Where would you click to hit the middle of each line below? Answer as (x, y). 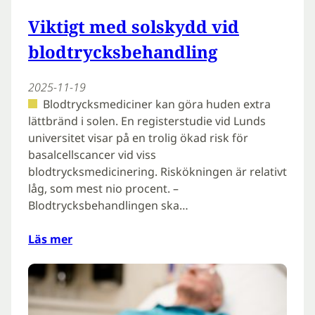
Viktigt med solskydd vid (134, 26)
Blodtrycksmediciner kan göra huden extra (156, 104)
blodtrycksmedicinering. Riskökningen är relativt (157, 171)
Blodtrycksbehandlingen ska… (108, 205)
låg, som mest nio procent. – (103, 188)
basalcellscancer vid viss (92, 154)
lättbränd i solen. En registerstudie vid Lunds (147, 121)
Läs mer (50, 239)
